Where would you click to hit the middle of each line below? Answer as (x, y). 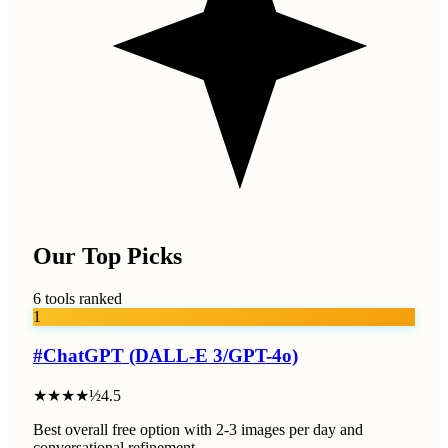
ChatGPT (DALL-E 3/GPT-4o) (170, 356)
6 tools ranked (77, 299)
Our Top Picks (107, 256)
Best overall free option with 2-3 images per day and (198, 429)
